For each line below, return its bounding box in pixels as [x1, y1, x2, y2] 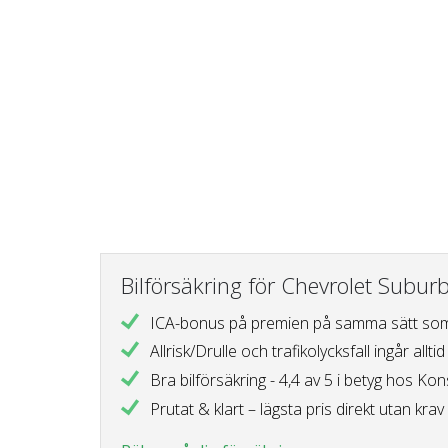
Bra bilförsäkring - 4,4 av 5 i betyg [149, 368, 386, 391]
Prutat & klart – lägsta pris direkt [149, 397, 379, 420]
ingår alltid [373, 340, 445, 363]
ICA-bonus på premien [149, 311, 313, 334]
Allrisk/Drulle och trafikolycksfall [149, 340, 374, 363]
